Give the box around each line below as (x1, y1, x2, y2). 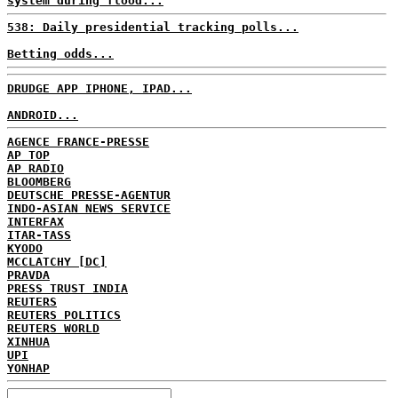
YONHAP (7, 361, 50, 375)
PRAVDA (7, 267, 50, 282)
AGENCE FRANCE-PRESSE (7, 134, 149, 148)
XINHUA (7, 334, 50, 348)
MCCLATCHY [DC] (7, 254, 107, 268)
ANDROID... (7, 107, 78, 122)
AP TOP (7, 147, 50, 162)
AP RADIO (7, 161, 64, 175)
